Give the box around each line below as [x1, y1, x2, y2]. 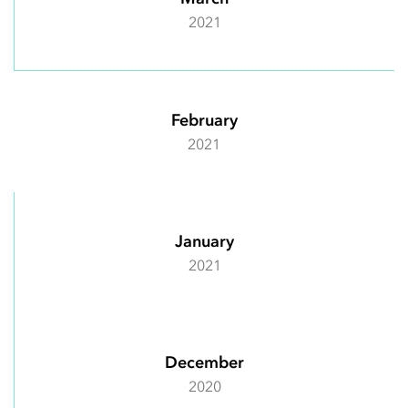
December [165, 352, 244, 372]
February [170, 110, 238, 130]
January [175, 231, 234, 251]
